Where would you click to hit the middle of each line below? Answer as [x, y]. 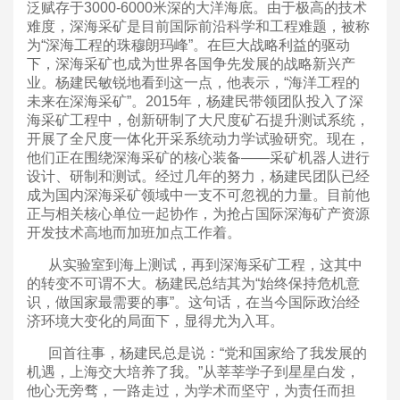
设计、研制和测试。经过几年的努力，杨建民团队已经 [198, 176]
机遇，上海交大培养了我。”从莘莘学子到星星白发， [193, 371]
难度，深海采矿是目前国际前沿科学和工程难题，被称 [198, 26]
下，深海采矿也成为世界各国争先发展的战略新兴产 [191, 63]
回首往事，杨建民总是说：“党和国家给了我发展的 [197, 353]
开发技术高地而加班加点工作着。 [134, 232]
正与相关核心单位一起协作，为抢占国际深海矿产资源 [198, 213]
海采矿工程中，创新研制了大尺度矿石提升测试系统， [198, 120]
